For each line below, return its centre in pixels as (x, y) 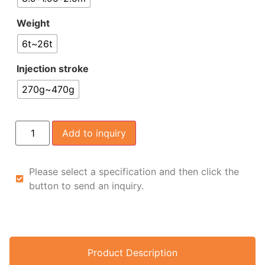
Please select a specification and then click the (134, 171)
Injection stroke (53, 69)
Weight (33, 23)
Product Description (132, 252)
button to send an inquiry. (86, 185)
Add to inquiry (94, 133)
